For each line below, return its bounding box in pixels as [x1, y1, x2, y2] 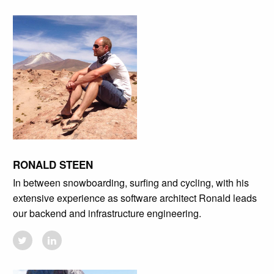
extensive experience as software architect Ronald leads [12, 191, 257, 206]
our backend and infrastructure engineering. [12, 206, 201, 221]
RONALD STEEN [12, 157, 93, 172]
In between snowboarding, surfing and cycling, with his [12, 176, 249, 190]
